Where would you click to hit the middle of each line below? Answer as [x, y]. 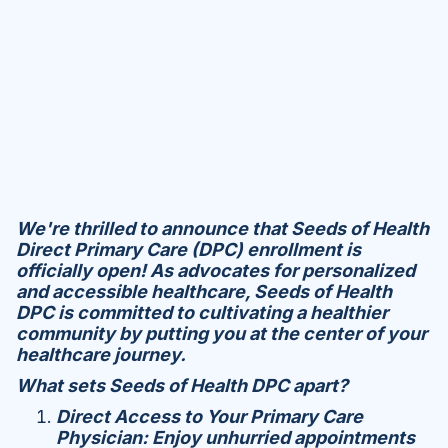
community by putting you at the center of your [221, 334]
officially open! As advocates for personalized [215, 271]
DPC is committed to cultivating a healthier [202, 313]
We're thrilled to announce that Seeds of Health [222, 229]
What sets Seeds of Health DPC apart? [182, 386]
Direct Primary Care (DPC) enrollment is [188, 250]
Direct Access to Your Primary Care [209, 417]
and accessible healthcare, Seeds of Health [204, 292]
